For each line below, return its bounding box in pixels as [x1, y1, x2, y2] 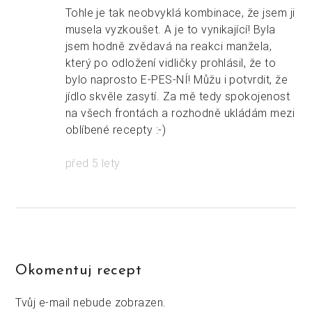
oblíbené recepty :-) [65, 123, 166, 137]
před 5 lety [65, 156, 120, 171]
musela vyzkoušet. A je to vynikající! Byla [65, 22, 276, 37]
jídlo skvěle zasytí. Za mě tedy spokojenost [65, 89, 290, 104]
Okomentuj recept [15, 263, 142, 279]
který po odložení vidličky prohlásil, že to [65, 56, 276, 70]
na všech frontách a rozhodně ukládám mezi [65, 106, 295, 120]
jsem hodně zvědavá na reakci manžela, [65, 39, 272, 54]
